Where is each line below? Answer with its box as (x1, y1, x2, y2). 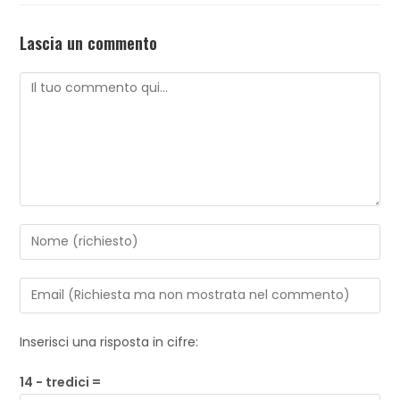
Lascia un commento (20, 30, 158, 54)
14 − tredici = (20, 372, 102, 391)
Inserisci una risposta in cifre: (20, 332, 199, 351)
